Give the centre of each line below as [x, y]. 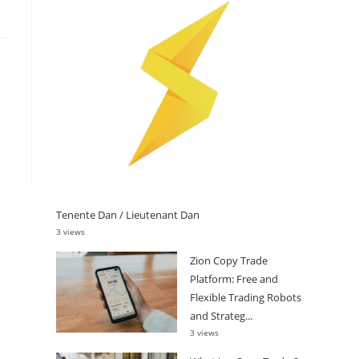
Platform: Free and [234, 278]
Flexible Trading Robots [246, 297]
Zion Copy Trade [229, 260]
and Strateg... [221, 315]
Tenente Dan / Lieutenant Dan [128, 214]
